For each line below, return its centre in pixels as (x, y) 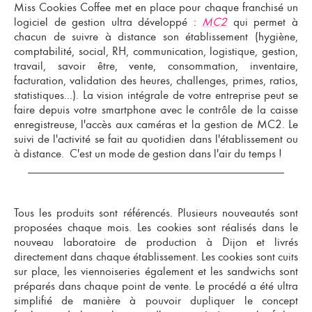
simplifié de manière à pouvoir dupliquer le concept (156, 301)
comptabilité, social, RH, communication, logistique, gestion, (156, 51)
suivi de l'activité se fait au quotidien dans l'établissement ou (156, 139)
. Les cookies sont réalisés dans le (213, 227)
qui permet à (266, 22)
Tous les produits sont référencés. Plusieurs (118, 213)
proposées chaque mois (71, 227)
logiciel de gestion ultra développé (101, 22)
